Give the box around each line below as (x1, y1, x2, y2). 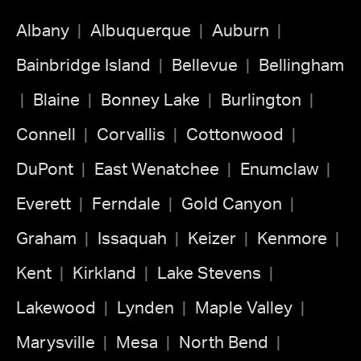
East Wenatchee (94, 160, 219, 178)
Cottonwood (186, 126, 284, 143)
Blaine (33, 91, 80, 109)
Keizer (188, 230, 236, 247)
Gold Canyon (181, 195, 282, 213)
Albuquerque (90, 22, 191, 39)
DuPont (16, 160, 73, 178)
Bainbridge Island (16, 56, 151, 74)
